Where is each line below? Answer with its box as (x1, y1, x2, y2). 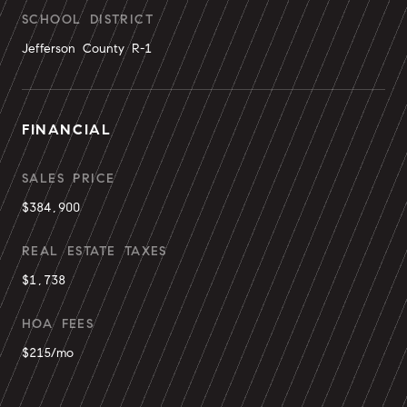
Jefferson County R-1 (22, 41, 152, 56)
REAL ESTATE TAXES (22, 243, 167, 259)
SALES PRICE (22, 171, 115, 186)
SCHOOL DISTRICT (22, 12, 154, 27)
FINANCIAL (22, 121, 112, 138)
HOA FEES (22, 316, 94, 332)
